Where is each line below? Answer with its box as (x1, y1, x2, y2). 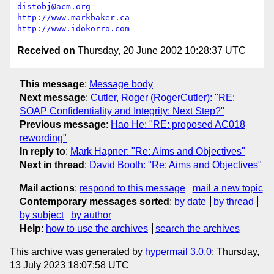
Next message (20, 92, 86, 103)
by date (174, 196, 206, 207)
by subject (20, 209, 64, 220)
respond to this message (80, 182, 185, 193)
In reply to (20, 146, 65, 157)
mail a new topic (192, 182, 263, 193)
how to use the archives (46, 223, 148, 234)
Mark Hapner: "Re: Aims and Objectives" (70, 146, 245, 157)
